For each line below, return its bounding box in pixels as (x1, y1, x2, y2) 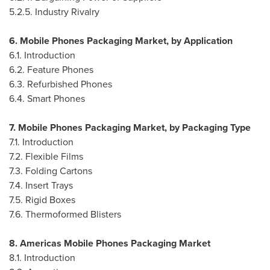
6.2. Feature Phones (9, 63, 93, 77)
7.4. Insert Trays (9, 178, 73, 192)
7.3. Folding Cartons (9, 164, 92, 178)
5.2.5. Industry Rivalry (9, 5, 99, 19)
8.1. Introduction (9, 251, 75, 265)
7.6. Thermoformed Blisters (9, 207, 121, 221)
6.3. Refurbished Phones (9, 77, 112, 91)
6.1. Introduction (9, 48, 75, 62)
